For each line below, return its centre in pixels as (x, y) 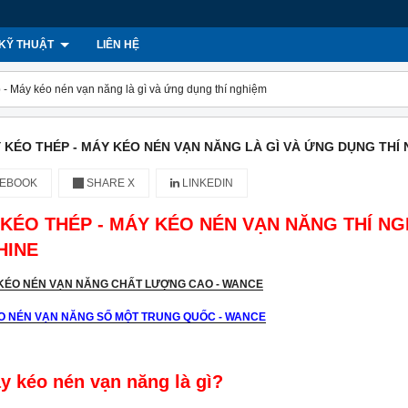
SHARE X (109, 183)
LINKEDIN (206, 183)
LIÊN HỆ (118, 45)
